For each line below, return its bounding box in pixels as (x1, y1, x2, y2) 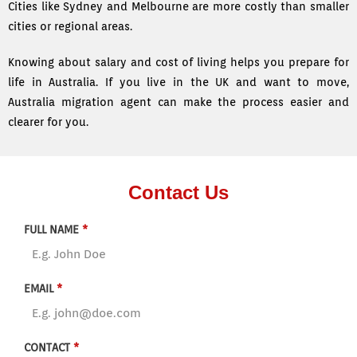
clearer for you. (8, 116, 88, 129)
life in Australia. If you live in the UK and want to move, (8, 76, 349, 89)
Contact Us (128, 182, 229, 204)
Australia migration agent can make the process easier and (8, 96, 349, 109)
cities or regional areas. (8, 20, 132, 33)
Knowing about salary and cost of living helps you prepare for (8, 56, 349, 69)
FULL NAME (24, 223, 82, 237)
